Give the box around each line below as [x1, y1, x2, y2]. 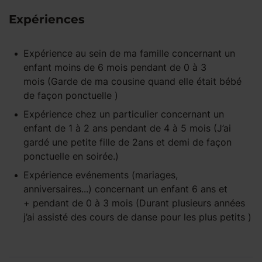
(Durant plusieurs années [133, 197, 245, 209]
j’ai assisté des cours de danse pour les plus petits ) [23, 211, 251, 223]
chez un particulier [75, 108, 158, 120]
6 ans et [192, 183, 227, 195]
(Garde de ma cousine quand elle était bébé [44, 75, 242, 87]
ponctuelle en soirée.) [23, 150, 125, 162]
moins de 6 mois [54, 61, 127, 73]
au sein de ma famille [75, 47, 169, 59]
